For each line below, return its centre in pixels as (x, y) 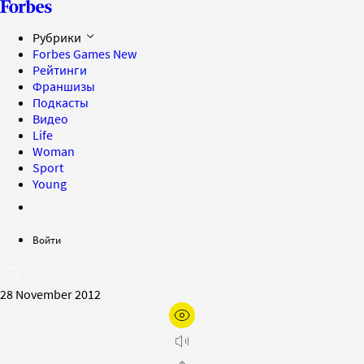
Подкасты (61, 102)
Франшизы (64, 86)
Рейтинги (60, 70)
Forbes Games (73, 54)
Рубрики (58, 37)
